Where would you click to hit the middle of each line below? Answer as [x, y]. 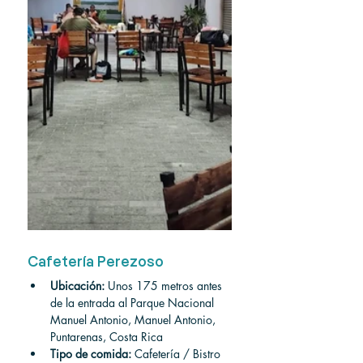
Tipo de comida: [91, 354]
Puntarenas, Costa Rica [107, 337]
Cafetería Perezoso [96, 263]
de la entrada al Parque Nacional [134, 303]
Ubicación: [77, 286]
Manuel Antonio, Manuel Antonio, [135, 320]
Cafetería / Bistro [176, 354]
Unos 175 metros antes [165, 286]
